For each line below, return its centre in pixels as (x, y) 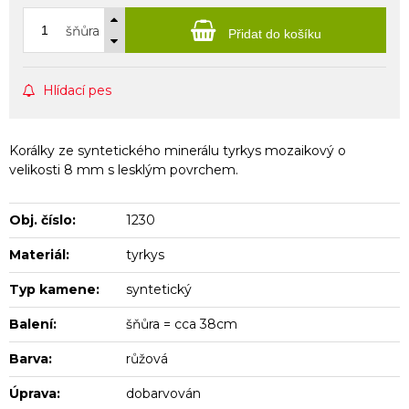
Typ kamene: (54, 289)
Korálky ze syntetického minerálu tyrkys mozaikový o (178, 150)
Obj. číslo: (42, 220)
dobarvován (164, 393)
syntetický (159, 289)
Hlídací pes (77, 90)
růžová (147, 358)
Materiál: (39, 254)
